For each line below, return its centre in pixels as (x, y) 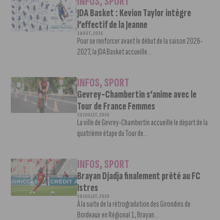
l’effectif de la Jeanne (112, 25)
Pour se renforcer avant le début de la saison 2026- (140, 41)
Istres (87, 188)
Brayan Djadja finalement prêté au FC (138, 176)
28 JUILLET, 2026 (93, 196)
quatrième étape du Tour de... (112, 133)
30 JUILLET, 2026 (93, 115)
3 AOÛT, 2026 (90, 33)
